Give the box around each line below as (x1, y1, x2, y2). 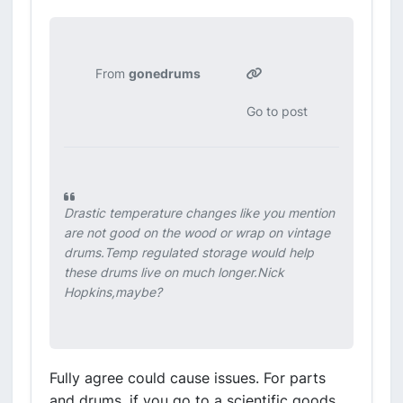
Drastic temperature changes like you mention (64, 205, 335, 220)
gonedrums (128, 66, 201, 81)
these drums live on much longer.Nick (64, 264, 284, 280)
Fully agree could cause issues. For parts (49, 369, 326, 387)
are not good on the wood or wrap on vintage (64, 225, 330, 240)
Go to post (246, 103, 309, 119)
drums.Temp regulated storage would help (64, 245, 314, 260)
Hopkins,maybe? (64, 284, 162, 300)
